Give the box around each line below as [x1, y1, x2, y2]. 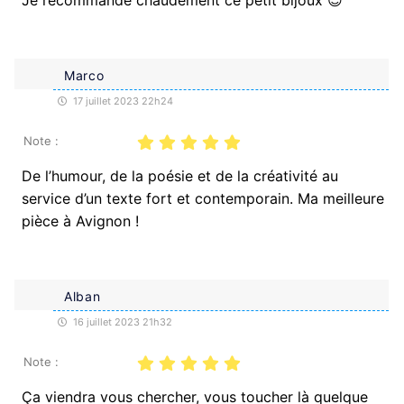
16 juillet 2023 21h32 [70, 315, 172, 328]
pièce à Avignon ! [22, 211, 139, 230]
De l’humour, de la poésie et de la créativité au [22, 166, 338, 185]
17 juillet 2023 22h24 [70, 94, 173, 107]
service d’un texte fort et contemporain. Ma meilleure [22, 188, 384, 207]
